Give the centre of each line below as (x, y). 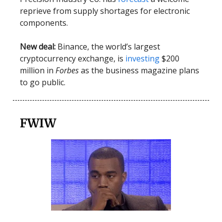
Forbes (68, 70)
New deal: (38, 46)
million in (38, 70)
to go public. (43, 82)
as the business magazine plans (140, 70)
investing (143, 58)
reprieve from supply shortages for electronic (105, 11)
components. (44, 23)
